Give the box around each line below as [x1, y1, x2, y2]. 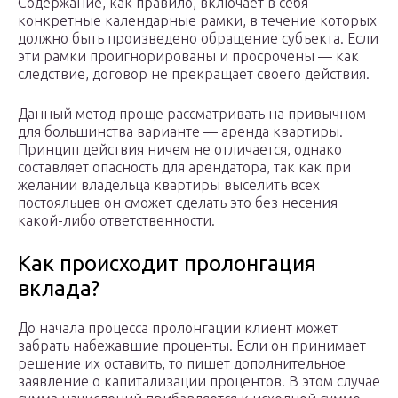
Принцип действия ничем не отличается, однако [18, 141, 342, 158]
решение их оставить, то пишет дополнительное [18, 355, 346, 372]
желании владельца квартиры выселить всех [18, 177, 320, 194]
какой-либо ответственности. [18, 212, 215, 229]
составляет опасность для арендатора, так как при [18, 159, 351, 176]
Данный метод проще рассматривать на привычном [18, 106, 366, 123]
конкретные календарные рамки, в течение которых [18, 12, 377, 29]
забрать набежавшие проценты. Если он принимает [18, 338, 366, 354]
